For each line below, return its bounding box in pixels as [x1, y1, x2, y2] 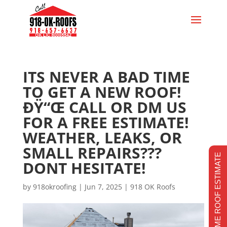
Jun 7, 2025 [84, 182, 122, 192]
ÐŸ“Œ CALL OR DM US [22, 97, 186, 118]
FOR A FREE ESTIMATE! [22, 112, 189, 133]
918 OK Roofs [130, 182, 175, 192]
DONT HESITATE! [22, 158, 146, 178]
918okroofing [32, 182, 77, 192]
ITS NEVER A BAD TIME [22, 66, 190, 87]
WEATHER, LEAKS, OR [22, 127, 182, 148]
